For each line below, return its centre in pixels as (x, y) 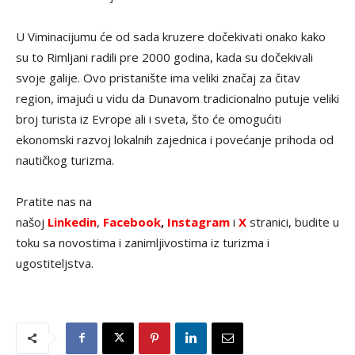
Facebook (132, 221)
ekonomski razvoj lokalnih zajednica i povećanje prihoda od (175, 139)
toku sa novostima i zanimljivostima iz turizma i (143, 242)
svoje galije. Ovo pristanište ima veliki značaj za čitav (158, 77)
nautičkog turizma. (65, 160)
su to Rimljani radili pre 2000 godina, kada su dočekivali (164, 57)
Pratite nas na (54, 201)
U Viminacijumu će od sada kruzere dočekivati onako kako (171, 36)
